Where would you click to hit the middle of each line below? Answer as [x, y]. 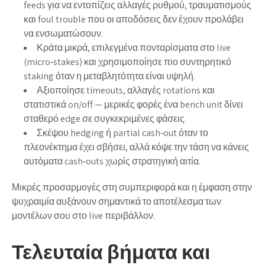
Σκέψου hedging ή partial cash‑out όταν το [122, 132]
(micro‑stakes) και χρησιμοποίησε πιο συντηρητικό [127, 62]
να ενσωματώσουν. [63, 33]
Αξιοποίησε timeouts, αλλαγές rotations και [126, 90]
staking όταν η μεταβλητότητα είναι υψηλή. [109, 76]
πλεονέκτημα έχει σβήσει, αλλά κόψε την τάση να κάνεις [136, 147]
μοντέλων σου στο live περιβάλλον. [83, 215]
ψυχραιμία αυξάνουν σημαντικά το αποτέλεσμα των [117, 201]
